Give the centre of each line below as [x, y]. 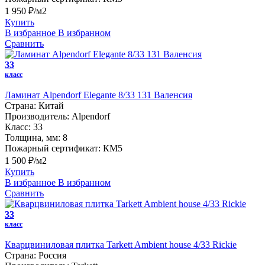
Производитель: [37, 117]
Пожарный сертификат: [53, 148]
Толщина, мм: [33, 138]
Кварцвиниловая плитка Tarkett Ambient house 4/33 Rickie [121, 245]
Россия [52, 256]
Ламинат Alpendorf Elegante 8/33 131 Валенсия [98, 95]
